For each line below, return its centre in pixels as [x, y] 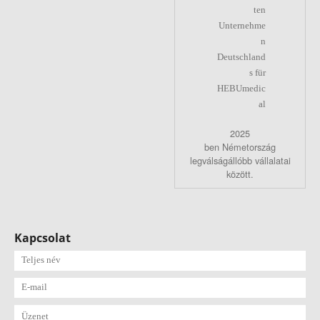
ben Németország [240, 147]
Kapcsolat [42, 238]
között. [240, 174]
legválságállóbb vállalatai [240, 161]
